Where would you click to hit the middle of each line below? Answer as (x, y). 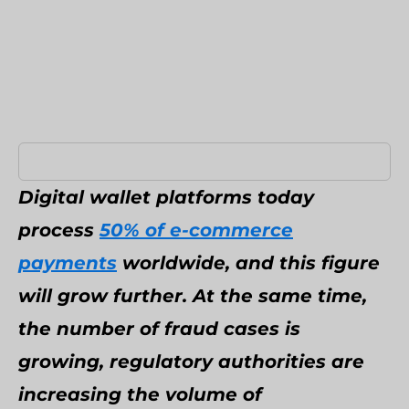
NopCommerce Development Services (175, 63)
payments (68, 263)
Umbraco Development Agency (149, 23)
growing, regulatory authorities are (191, 362)
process (59, 230)
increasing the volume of (140, 394)
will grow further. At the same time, (193, 296)
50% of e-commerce (196, 230)
